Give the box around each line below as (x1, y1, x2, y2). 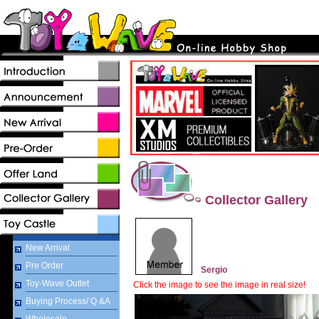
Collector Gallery (202, 193, 308, 207)
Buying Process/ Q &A (26, 296, 110, 306)
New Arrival (26, 243, 70, 253)
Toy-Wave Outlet (26, 278, 89, 288)
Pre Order (26, 261, 63, 271)
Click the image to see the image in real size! (133, 280, 305, 290)
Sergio (201, 265, 227, 275)
